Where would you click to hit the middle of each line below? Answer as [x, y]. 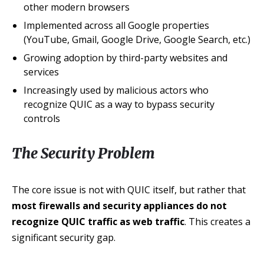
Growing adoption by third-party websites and [126, 58]
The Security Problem [83, 154]
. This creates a [217, 222]
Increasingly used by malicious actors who [116, 90]
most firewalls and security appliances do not [119, 206]
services [41, 72]
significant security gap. [64, 237]
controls [42, 118]
